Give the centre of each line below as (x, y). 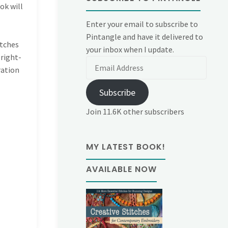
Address (99, 75)
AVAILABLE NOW (122, 169)
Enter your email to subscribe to (142, 24)
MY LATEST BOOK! (126, 147)
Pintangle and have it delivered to (145, 37)
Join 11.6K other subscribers (135, 112)
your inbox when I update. (130, 50)
